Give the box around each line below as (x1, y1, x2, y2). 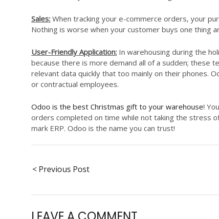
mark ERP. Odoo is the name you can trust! (31, 123, 175, 133)
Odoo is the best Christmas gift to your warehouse (31, 102, 203, 112)
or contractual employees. (31, 79, 119, 89)
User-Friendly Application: (31, 47, 117, 57)
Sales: (31, 14, 50, 24)
